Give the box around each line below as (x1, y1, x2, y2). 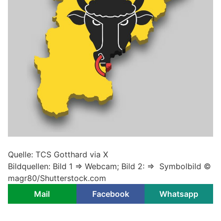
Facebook (92, 189, 129, 199)
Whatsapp (159, 189, 199, 199)
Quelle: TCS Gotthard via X (8, 149, 108, 160)
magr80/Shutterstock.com (8, 173, 106, 184)
